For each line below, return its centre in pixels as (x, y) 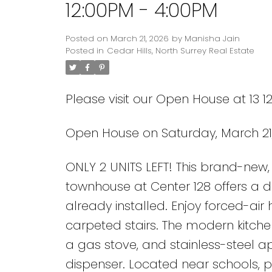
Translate (170, 146)
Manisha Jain (212, 39)
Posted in (84, 51)
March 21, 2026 (139, 39)
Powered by (96, 146)
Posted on (88, 39)
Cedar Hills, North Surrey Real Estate (180, 51)
